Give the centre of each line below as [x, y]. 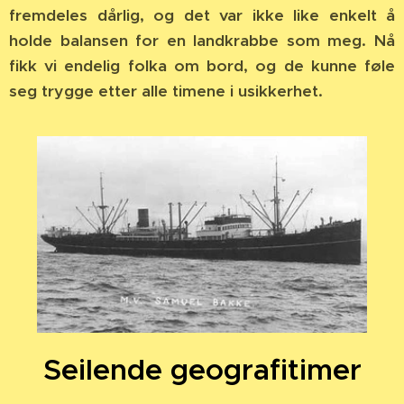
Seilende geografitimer [202, 369]
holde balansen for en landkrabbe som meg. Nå [202, 41]
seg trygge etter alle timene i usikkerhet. [166, 92]
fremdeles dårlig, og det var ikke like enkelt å [202, 16]
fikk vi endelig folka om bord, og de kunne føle [202, 66]
